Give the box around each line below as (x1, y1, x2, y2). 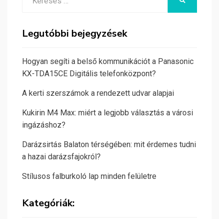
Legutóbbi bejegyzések (22, 27, 127, 41)
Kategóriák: (22, 197, 75, 210)
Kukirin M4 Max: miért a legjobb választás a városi (22, 108, 193, 118)
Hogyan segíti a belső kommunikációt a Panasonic (22, 57, 194, 66)
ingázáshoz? (22, 120, 66, 130)
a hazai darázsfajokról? (22, 152, 101, 162)
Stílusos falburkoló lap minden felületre (22, 172, 156, 181)
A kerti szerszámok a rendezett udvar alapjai (22, 88, 174, 98)
